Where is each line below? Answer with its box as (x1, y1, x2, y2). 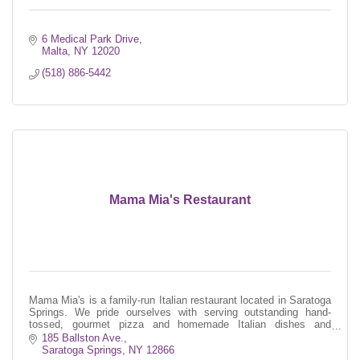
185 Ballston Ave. (42, 331, 125, 344)
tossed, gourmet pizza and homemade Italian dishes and (29, 318, 331, 331)
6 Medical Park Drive (42, 33, 140, 46)
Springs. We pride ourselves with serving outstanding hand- (29, 306, 331, 319)
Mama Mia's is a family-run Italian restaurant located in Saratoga (29, 294, 331, 307)
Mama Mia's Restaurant (109, 193, 251, 207)
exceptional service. (29, 330, 122, 343)
